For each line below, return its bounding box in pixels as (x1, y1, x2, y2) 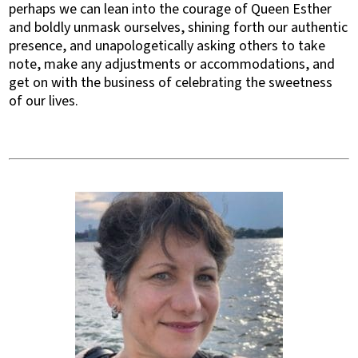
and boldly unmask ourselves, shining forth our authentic (9, 18, 348, 38)
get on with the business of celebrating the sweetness (9, 73, 333, 93)
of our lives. (9, 91, 79, 111)
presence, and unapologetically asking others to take (9, 36, 326, 56)
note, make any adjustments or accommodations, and (9, 54, 336, 74)
